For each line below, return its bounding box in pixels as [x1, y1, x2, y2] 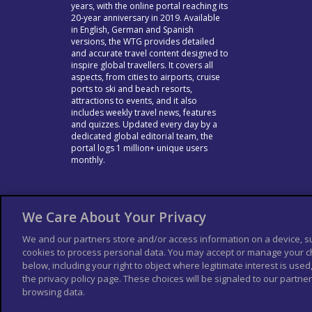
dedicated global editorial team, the [71, 130, 213, 142]
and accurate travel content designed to [71, 47, 228, 59]
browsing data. [22, 286, 85, 298]
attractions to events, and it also [71, 94, 197, 107]
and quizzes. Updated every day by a [71, 118, 217, 130]
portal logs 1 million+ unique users [71, 141, 208, 154]
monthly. [71, 153, 105, 166]
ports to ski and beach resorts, [71, 82, 192, 95]
